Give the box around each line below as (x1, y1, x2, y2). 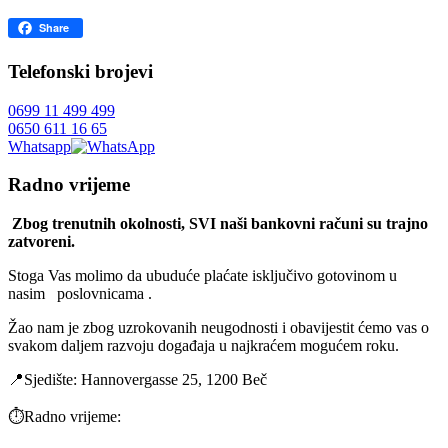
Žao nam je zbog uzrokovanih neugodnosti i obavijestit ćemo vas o (8, 319, 429, 337)
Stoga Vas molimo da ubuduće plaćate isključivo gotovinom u (8, 267, 397, 285)
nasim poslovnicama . (8, 285, 152, 303)
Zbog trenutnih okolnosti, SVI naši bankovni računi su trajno (8, 215, 428, 233)
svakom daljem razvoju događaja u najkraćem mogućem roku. (8, 337, 399, 355)
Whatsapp (8, 137, 71, 155)
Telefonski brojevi (8, 60, 153, 82)
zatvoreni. (8, 233, 79, 251)
